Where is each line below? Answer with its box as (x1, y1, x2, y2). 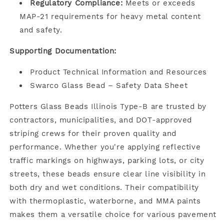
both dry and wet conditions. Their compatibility (9, 182, 199, 192)
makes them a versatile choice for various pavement (9, 209, 217, 219)
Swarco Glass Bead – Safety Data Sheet (30, 80, 188, 90)
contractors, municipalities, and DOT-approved (9, 115, 192, 124)
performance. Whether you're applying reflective (9, 142, 201, 151)
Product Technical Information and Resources (30, 67, 207, 76)
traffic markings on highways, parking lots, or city (9, 155, 204, 165)
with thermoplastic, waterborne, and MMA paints (9, 196, 201, 205)
